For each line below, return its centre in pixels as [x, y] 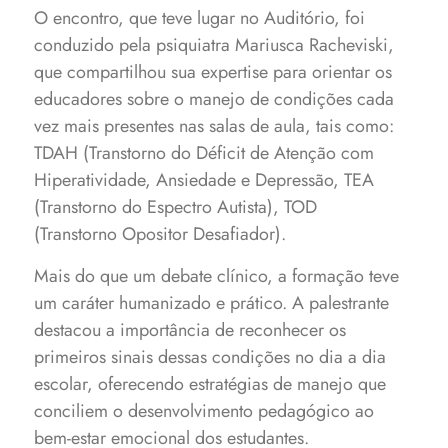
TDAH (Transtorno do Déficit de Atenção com [204, 153]
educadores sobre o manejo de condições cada [214, 99]
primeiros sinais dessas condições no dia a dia [210, 357]
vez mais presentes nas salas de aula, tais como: [214, 126]
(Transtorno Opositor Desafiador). [160, 234]
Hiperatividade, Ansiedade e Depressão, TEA [204, 180]
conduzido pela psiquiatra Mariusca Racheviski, [214, 45]
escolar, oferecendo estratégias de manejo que [210, 384]
